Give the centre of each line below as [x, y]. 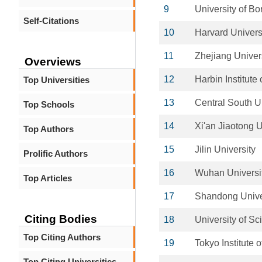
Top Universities [56, 80]
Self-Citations [51, 21]
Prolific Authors [56, 154]
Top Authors [49, 129]
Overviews [53, 62]
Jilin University [225, 149]
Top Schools [49, 104]
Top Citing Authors [62, 237]
